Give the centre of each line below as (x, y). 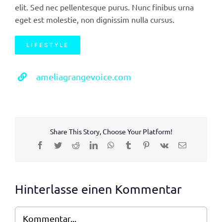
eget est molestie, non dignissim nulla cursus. (94, 19)
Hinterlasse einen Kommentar (98, 189)
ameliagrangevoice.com (84, 76)
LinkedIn (111, 145)
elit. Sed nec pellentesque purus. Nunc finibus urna (104, 7)
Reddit (89, 145)
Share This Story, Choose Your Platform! (111, 132)
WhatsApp (131, 145)
